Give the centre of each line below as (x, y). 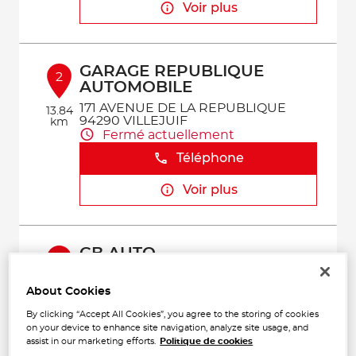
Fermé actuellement (169, 135)
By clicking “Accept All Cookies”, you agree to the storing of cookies (173, 315)
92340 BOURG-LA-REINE (159, 287)
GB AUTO (118, 253)
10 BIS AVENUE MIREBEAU (165, 274)
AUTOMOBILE (136, 87)
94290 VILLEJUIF (134, 121)
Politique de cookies (207, 342)
